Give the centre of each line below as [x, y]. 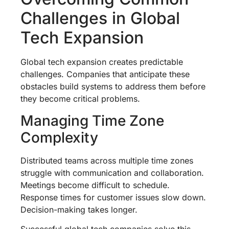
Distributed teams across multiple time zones [107, 160]
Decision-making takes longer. [79, 209]
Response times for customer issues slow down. [113, 197]
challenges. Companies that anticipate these [105, 74]
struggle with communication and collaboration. [112, 173]
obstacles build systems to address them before [113, 87]
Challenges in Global [100, 18]
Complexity [59, 137]
